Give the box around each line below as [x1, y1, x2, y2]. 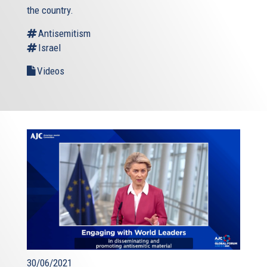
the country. [27, 4, 73, 16]
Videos [37, 64, 64, 77]
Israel [38, 41, 61, 54]
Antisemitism [38, 27, 91, 39]
